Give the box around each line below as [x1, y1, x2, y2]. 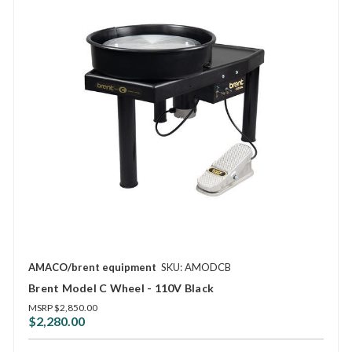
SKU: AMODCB [161, 261, 231, 274]
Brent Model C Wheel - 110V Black [28, 281, 214, 295]
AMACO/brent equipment [28, 261, 156, 274]
